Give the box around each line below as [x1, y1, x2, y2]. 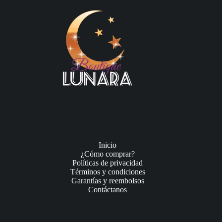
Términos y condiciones [70, 167, 145, 176]
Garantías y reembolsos [71, 176, 144, 185]
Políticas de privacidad [72, 159, 143, 167]
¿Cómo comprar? [80, 150, 135, 159]
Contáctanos [88, 185, 127, 194]
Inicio [99, 141, 117, 150]
